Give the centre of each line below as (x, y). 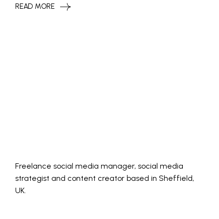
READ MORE (35, 7)
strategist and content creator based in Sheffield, (105, 178)
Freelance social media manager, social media (99, 166)
